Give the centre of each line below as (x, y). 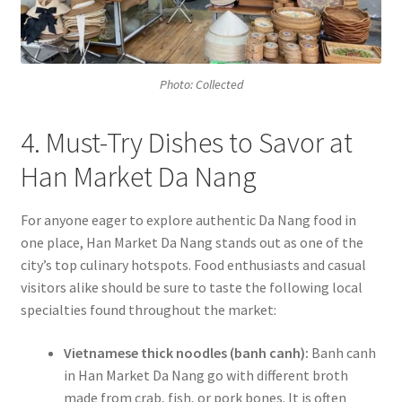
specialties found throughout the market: (148, 310)
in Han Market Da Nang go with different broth (205, 375)
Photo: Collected (201, 84)
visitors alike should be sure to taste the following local (191, 288)
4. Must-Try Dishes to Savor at (186, 142)
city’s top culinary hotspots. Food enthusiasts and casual (193, 265)
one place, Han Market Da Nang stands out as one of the (192, 243)
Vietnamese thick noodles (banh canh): (186, 352)
